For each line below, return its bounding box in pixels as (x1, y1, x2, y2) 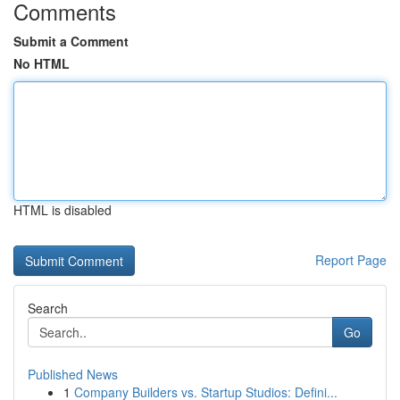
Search (28, 299, 68, 317)
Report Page (315, 251, 387, 269)
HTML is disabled (13, 201, 112, 219)
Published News (28, 365, 118, 383)
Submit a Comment (13, 32, 129, 50)
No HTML (13, 54, 70, 72)
